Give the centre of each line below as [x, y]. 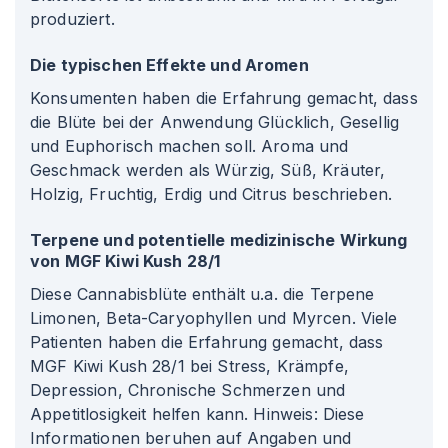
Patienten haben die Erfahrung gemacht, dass [207, 342]
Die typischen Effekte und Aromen [169, 65]
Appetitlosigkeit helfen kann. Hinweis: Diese [197, 414]
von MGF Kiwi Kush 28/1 [125, 261]
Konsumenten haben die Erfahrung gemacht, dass [224, 98]
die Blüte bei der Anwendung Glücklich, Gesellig [215, 122]
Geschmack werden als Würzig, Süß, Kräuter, [208, 170]
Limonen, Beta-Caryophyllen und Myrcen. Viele [214, 318]
